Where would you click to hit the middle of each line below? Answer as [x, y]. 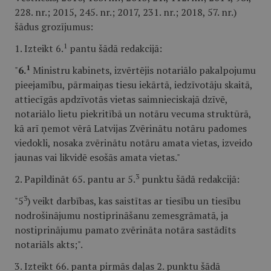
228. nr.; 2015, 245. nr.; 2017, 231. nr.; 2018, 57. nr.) [126, 12]
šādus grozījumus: [54, 27]
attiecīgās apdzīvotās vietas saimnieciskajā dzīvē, [121, 99]
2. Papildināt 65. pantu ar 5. [75, 179]
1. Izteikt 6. [39, 48]
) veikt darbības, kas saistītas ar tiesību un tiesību [134, 201]
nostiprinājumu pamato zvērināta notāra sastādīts [125, 230]
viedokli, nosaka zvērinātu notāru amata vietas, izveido [133, 143]
